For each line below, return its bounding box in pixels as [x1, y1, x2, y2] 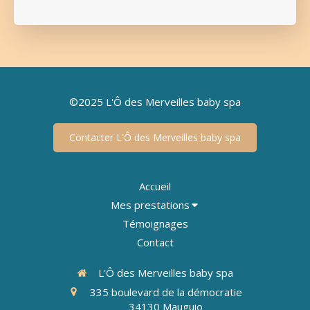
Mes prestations [110, 198, 190, 212]
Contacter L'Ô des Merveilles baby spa [69, 131, 241, 145]
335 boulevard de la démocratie [89, 284, 242, 299]
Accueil [139, 179, 171, 194]
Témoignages [122, 217, 188, 231]
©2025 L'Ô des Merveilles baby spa [69, 95, 241, 109]
